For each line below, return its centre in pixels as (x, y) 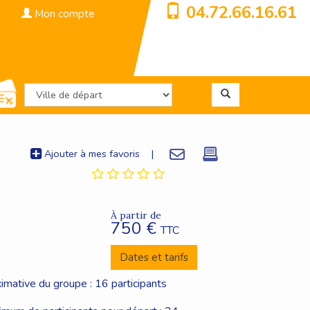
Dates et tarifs (154, 257)
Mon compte (63, 14)
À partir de (136, 215)
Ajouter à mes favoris (91, 154)
